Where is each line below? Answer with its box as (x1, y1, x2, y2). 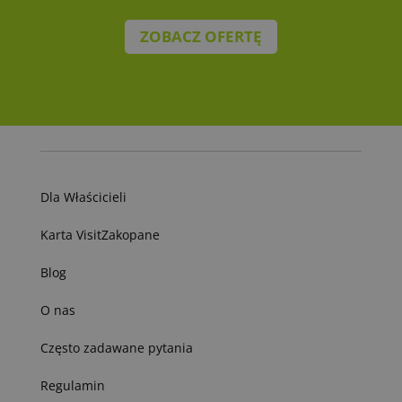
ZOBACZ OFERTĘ (139, 25, 262, 47)
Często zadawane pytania (39, 338, 193, 356)
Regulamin (39, 376, 105, 394)
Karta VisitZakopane (39, 225, 160, 243)
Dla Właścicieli (39, 188, 127, 205)
